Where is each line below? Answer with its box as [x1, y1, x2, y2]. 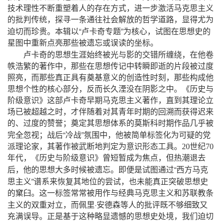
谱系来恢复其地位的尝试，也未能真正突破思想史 [34, 177, 208, 186]
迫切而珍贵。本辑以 [7, 27, 79, 36]
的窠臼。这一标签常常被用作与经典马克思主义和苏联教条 [7, 188, 214, 197]
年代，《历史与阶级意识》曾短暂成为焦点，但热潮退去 [7, 153, 206, 162]
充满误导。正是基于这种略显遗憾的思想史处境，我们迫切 [7, 212, 214, 221]
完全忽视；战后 [7, 130, 63, 139]
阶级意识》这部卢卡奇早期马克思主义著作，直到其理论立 [7, 96, 214, 105]
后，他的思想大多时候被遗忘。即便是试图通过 [7, 165, 174, 174]
